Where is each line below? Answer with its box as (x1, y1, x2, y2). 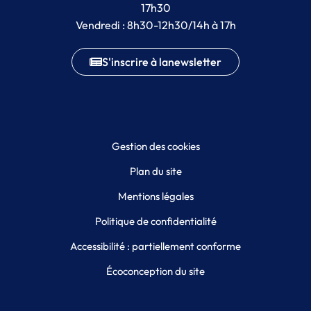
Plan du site (129, 165, 182, 178)
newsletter (168, 55, 221, 69)
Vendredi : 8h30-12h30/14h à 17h (75, 18, 236, 33)
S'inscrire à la (102, 55, 168, 69)
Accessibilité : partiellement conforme (70, 239, 241, 253)
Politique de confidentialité (94, 215, 217, 228)
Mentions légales (117, 190, 194, 203)
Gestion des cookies (111, 140, 200, 153)
